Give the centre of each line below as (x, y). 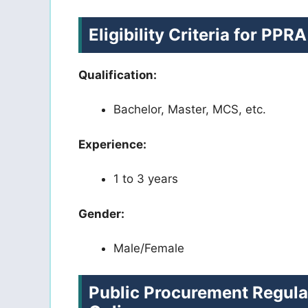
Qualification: (118, 75)
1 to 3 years (146, 179)
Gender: (101, 213)
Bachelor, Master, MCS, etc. (190, 110)
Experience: (112, 144)
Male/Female (149, 249)
